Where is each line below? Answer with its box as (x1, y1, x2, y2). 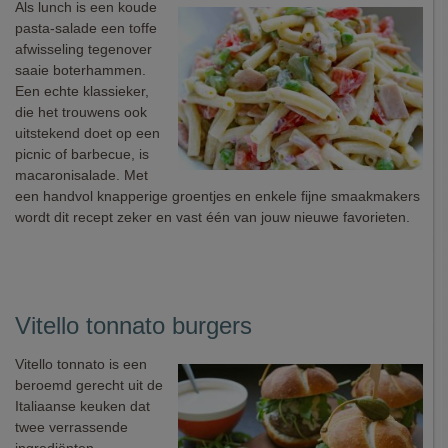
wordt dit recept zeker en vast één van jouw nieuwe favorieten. (15, 209, 410, 225)
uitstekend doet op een (15, 125, 160, 141)
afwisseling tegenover (15, 41, 152, 57)
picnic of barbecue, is (15, 146, 149, 162)
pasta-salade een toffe (15, 20, 157, 36)
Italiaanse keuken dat (15, 398, 150, 414)
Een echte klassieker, (15, 83, 149, 99)
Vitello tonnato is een (15, 356, 147, 372)
